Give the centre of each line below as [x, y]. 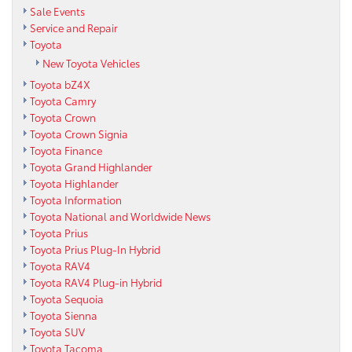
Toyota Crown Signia [79, 133]
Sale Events [57, 11]
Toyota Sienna [64, 315]
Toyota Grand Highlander [91, 166]
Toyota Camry [63, 100]
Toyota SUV [57, 331]
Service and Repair [74, 27]
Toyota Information [76, 199]
